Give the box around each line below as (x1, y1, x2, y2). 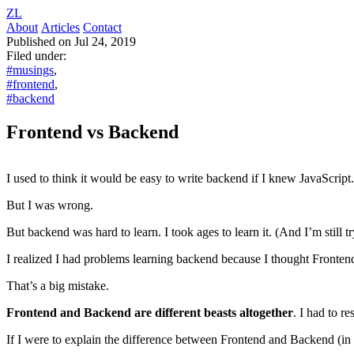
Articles (41, 21, 80, 34)
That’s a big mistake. (6, 278, 109, 292)
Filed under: (6, 49, 66, 62)
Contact (83, 21, 122, 34)
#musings (6, 63, 54, 77)
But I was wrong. (6, 198, 93, 212)
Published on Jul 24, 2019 (6, 35, 136, 48)
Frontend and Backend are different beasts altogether (6, 305, 293, 319)
